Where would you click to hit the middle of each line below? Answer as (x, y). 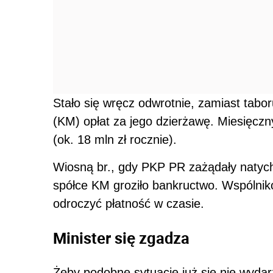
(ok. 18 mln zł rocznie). (115, 139)
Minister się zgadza (121, 238)
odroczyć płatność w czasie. (129, 203)
